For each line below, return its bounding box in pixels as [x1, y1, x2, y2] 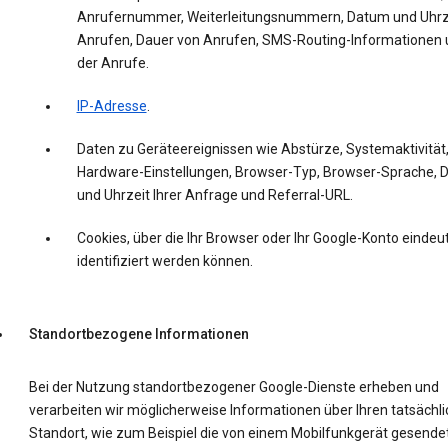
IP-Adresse [76, 98, 147, 115]
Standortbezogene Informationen [28, 326, 249, 343]
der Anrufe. [76, 55, 149, 72]
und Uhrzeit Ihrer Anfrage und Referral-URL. [76, 187, 353, 204]
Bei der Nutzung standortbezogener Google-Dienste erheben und [28, 379, 439, 396]
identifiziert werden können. [76, 253, 253, 270]
